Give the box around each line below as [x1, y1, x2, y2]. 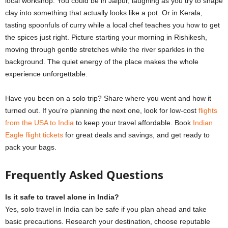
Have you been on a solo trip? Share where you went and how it [5, 94, 211, 103]
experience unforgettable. [5, 70, 88, 78]
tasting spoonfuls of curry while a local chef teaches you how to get [5, 21, 220, 30]
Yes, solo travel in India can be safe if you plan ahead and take [5, 205, 207, 214]
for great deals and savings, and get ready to [63, 131, 210, 139]
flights [198, 106, 217, 115]
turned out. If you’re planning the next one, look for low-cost [5, 106, 198, 115]
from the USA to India [5, 119, 74, 127]
